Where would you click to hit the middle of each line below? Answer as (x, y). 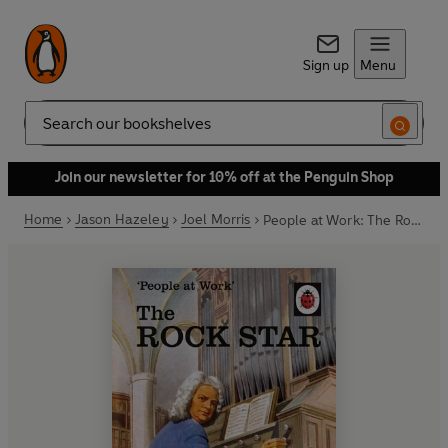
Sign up (325, 65)
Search (46, 131)
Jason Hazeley (121, 219)
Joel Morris (215, 219)
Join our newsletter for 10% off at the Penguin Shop (224, 177)
